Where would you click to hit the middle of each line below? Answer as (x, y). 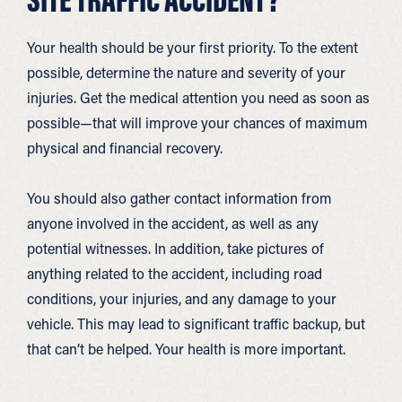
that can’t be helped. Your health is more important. (186, 349)
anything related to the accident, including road (175, 273)
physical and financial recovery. (125, 148)
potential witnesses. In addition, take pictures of (175, 248)
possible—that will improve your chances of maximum (197, 122)
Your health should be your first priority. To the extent (192, 47)
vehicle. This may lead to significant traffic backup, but (196, 323)
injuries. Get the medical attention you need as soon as (198, 97)
